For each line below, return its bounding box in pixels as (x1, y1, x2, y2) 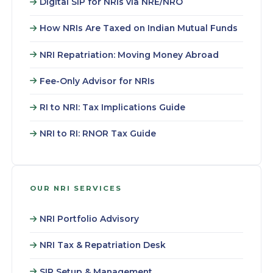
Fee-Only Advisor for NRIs (39, 76, 155, 86)
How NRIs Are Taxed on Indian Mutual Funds (39, 23, 238, 34)
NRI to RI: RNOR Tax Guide (39, 129, 156, 139)
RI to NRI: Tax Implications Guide (39, 102, 185, 112)
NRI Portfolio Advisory (39, 214, 139, 224)
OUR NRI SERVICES (29, 184, 122, 193)
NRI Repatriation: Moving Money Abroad (39, 49, 219, 60)
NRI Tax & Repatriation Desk (39, 240, 166, 250)
